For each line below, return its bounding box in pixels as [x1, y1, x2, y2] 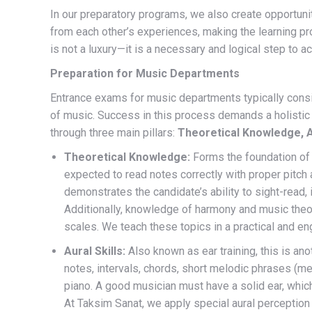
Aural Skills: [64, 244, 125, 258]
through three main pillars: [50, 126, 178, 139]
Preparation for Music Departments [50, 67, 240, 80]
